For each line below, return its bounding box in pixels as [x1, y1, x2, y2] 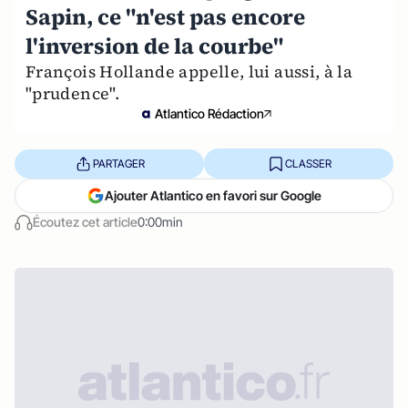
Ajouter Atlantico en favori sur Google [105, 188, 321, 203]
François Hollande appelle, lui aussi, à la [25, 60, 353, 83]
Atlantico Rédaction [155, 106, 264, 121]
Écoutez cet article [33, 214, 138, 229]
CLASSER [284, 156, 331, 170]
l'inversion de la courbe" [25, 31, 283, 61]
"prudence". [25, 82, 119, 105]
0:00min [138, 214, 183, 229]
